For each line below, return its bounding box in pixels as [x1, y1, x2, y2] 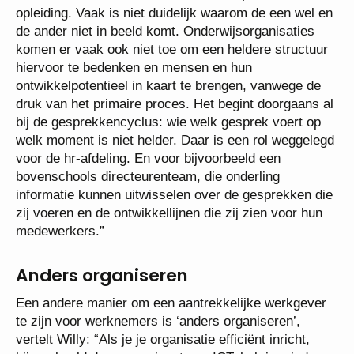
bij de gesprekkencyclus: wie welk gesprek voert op [16, 114, 321, 130]
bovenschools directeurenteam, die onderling [16, 168, 280, 184]
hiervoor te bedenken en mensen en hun [16, 59, 252, 75]
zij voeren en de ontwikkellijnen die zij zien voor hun [16, 205, 322, 220]
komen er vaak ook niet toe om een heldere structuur [16, 41, 328, 57]
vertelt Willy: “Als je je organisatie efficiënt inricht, [16, 331, 310, 347]
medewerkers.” [16, 223, 104, 239]
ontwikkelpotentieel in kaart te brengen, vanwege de [16, 77, 321, 93]
